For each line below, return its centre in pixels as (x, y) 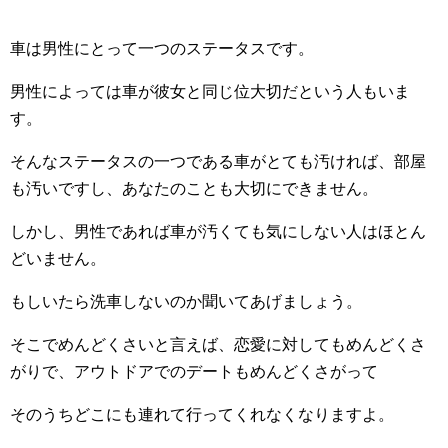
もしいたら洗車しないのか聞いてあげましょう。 (186, 301)
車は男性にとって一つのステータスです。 (162, 48)
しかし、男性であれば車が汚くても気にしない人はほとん (218, 231)
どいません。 (58, 258)
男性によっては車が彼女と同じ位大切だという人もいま (210, 91)
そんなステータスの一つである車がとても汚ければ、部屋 (218, 161)
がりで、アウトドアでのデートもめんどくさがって (194, 371)
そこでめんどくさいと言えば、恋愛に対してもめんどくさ (218, 344)
